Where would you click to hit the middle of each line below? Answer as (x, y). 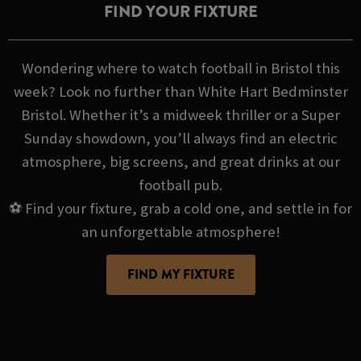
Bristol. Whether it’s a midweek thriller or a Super (180, 114)
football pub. (180, 185)
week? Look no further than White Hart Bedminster (180, 91)
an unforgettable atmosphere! (180, 231)
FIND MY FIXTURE (180, 274)
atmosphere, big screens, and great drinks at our (180, 161)
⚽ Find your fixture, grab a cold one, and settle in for (180, 208)
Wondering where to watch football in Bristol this (180, 68)
